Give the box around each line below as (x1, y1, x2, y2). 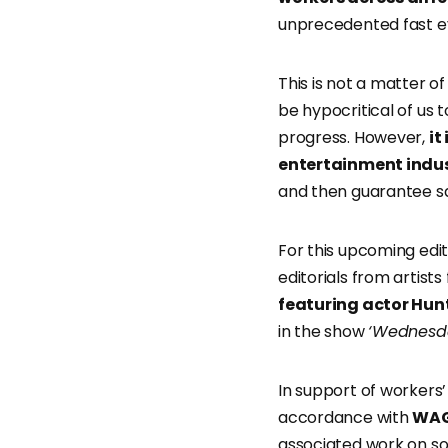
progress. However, (278, 126, 429, 150)
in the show (278, 320, 369, 344)
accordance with (278, 406, 413, 430)
